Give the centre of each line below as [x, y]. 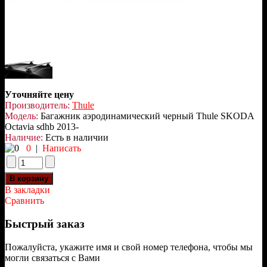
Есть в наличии [76, 138]
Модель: [21, 116]
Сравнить [24, 201]
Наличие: [24, 138]
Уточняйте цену [39, 95]
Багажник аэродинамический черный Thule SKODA [146, 116]
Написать [62, 148]
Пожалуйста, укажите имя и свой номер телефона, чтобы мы [129, 247]
